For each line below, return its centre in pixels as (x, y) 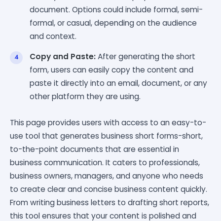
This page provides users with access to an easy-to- (108, 122)
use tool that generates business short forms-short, (106, 136)
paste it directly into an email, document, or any (118, 83)
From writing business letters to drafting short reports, (110, 202)
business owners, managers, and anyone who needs (107, 176)
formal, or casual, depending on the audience (113, 23)
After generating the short (146, 56)
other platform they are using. (85, 96)
